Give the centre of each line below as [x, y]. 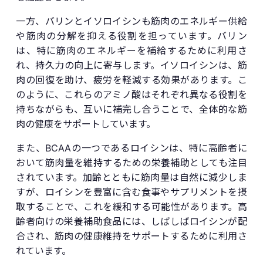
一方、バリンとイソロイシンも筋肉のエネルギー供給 [131, 21]
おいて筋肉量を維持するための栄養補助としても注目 [131, 162]
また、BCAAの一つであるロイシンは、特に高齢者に [131, 148]
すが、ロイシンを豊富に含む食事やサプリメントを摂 [131, 192]
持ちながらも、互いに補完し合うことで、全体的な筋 [131, 109]
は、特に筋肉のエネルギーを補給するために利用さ [131, 50]
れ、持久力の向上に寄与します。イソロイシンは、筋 [131, 65]
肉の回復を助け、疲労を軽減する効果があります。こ [131, 80]
